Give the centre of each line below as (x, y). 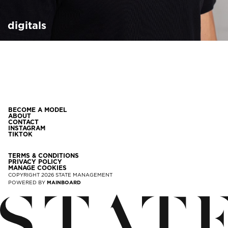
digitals (27, 25)
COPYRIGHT (25, 174)
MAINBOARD (64, 182)
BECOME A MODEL (37, 109)
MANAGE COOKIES (37, 167)
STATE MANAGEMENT (84, 174)
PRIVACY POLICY (35, 161)
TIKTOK (20, 134)
